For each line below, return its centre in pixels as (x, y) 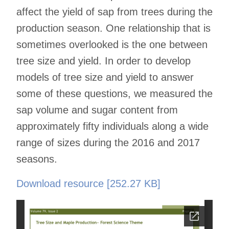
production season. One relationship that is (113, 28)
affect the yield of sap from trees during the (114, 12)
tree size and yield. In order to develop (104, 61)
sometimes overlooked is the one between (112, 44)
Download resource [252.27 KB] (88, 183)
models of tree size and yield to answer (105, 77)
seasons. (37, 159)
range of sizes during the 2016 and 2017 (108, 142)
